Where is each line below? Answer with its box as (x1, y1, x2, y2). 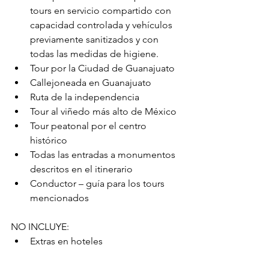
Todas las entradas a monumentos (30, 149, 178, 161)
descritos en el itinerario (30, 163, 133, 175)
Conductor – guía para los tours (30, 178, 167, 190)
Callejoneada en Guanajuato (30, 77, 151, 89)
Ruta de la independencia (30, 91, 139, 103)
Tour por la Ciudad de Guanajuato (30, 62, 175, 74)
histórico (30, 134, 67, 147)
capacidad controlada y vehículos (30, 19, 175, 31)
